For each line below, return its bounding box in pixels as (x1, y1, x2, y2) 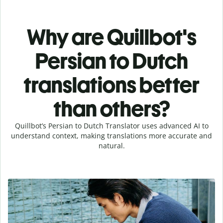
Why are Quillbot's (26, 23, 197, 50)
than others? (53, 95, 170, 122)
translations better (23, 71, 200, 98)
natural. (98, 140, 125, 150)
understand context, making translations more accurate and (11, 130, 212, 140)
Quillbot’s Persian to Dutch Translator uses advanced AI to (14, 120, 209, 130)
